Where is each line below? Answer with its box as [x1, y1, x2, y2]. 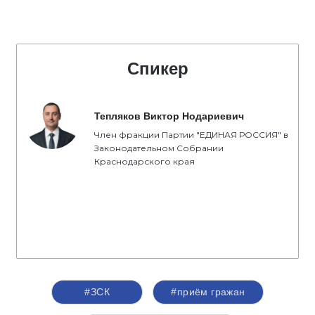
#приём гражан [171, 286, 245, 297]
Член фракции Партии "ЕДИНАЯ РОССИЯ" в [94, 129, 288, 140]
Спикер [127, 59, 188, 78]
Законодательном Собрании [94, 143, 224, 153]
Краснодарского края [94, 156, 195, 167]
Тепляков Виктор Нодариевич [94, 110, 244, 122]
